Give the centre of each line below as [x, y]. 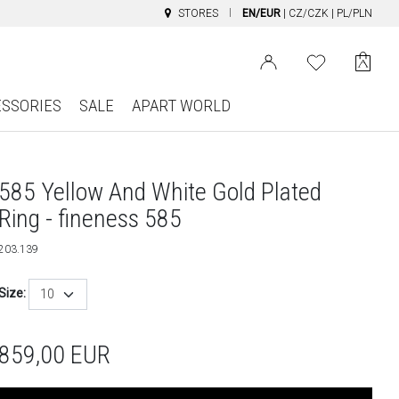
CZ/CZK [309, 13]
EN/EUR [261, 13]
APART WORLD [181, 106]
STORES [198, 13]
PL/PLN [354, 13]
